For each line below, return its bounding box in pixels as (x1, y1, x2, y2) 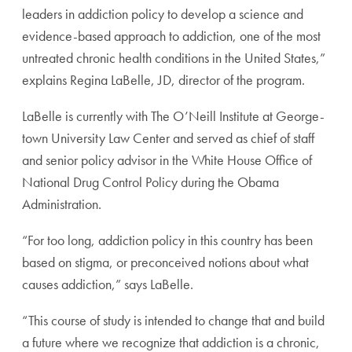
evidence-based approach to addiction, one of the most (22, 27, 321, 46)
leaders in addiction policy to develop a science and (22, 5, 303, 24)
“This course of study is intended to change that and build (22, 311, 324, 330)
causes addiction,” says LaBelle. (22, 275, 193, 294)
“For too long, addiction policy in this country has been (22, 231, 313, 250)
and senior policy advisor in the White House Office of (22, 151, 312, 170)
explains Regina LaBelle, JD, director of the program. (22, 71, 305, 90)
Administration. (22, 195, 101, 214)
